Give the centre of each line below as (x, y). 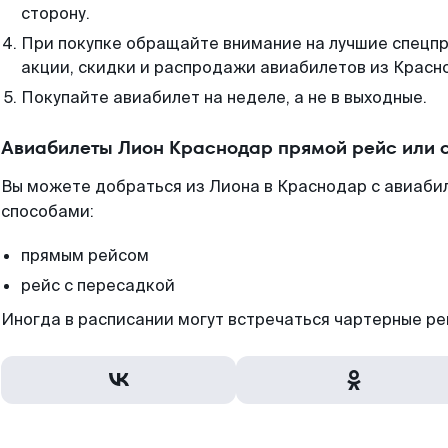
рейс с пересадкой (98, 285)
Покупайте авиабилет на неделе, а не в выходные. (224, 97)
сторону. (55, 13)
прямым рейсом (85, 255)
